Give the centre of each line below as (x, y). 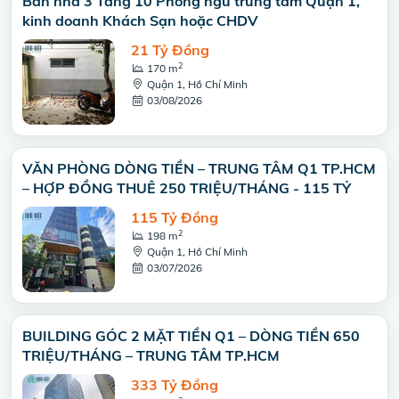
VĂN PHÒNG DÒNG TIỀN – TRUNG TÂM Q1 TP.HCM (199, 168)
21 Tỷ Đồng (170, 50)
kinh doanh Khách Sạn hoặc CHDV (140, 20)
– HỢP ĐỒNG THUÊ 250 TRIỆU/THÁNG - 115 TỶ (187, 188)
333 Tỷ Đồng (175, 385)
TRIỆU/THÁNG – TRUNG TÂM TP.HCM (151, 355)
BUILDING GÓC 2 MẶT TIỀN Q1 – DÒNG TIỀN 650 (191, 336)
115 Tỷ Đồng (175, 217)
